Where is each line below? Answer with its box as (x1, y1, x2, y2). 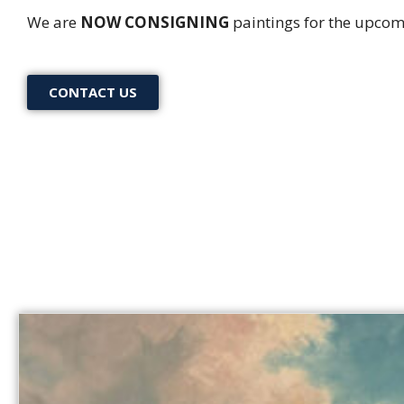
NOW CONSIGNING (80, 12, 229, 32)
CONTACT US (49, 82, 137, 101)
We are (27, 12, 80, 32)
